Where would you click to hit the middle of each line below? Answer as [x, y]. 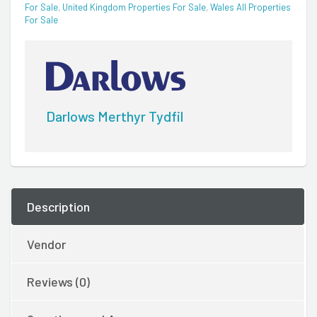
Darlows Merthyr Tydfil [115, 116]
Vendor [46, 244]
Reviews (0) [58, 281]
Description [58, 206]
